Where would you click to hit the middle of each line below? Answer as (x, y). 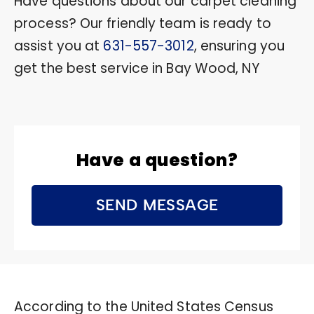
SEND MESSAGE (157, 205)
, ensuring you (239, 46)
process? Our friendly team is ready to (143, 23)
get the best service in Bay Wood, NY (137, 68)
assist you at (59, 46)
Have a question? (157, 160)
